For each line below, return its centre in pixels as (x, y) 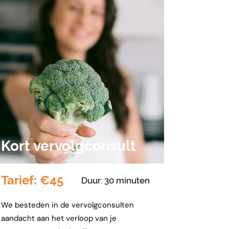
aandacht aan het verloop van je (59, 218)
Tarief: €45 (32, 180)
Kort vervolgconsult (68, 146)
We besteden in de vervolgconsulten (67, 205)
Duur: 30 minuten (116, 180)
